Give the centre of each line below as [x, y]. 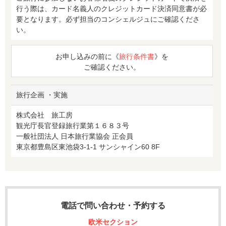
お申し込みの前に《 [87, 56]
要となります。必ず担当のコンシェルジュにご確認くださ [108, 19]
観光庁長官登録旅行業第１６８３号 [73, 125]
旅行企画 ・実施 [42, 95]
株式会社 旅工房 [44, 115]
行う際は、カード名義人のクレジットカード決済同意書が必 [111, 8]
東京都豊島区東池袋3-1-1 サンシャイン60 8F [88, 147]
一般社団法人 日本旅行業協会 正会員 [75, 136]
